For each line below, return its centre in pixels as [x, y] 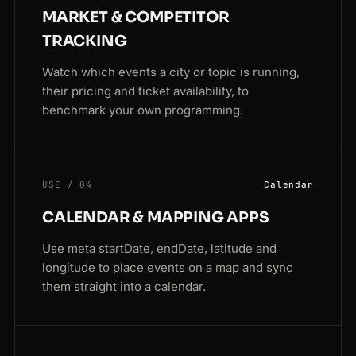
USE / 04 [68, 185]
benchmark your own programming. [143, 110]
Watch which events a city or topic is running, [171, 72]
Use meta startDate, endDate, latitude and [159, 249]
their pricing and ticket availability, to [145, 91]
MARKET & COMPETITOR [136, 18]
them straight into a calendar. [124, 287]
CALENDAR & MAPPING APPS [156, 218]
